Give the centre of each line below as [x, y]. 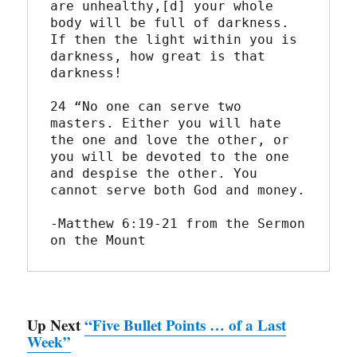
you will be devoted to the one [170, 157]
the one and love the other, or [170, 140]
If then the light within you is [174, 40]
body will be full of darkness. [170, 23]
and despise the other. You [154, 174]
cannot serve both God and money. [178, 190]
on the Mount [98, 241]
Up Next [56, 325]
